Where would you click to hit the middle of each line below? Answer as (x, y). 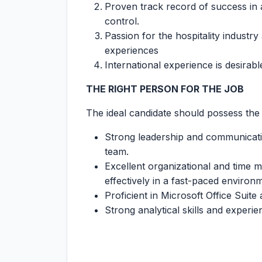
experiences (132, 50)
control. (122, 21)
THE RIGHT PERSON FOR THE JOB (165, 89)
